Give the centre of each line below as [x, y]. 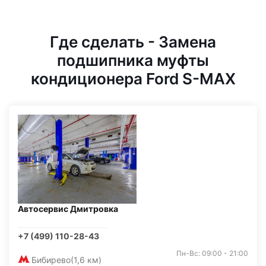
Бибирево [51, 260]
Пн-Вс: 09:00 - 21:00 [212, 253]
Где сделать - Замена [133, 42]
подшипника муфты [133, 60]
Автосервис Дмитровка [68, 209]
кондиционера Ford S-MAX [133, 79]
